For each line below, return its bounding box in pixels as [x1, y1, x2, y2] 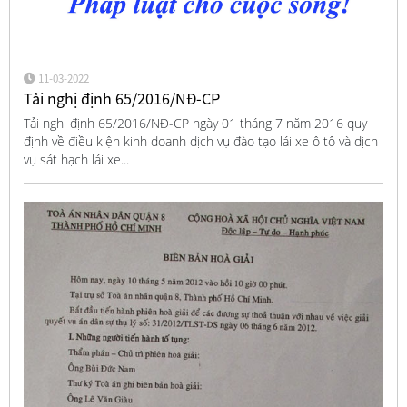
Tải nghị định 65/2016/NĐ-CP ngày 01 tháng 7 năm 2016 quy [23, 114, 367, 133]
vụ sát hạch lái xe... [23, 151, 129, 169]
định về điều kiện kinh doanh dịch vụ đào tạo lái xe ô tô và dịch [23, 133, 378, 151]
